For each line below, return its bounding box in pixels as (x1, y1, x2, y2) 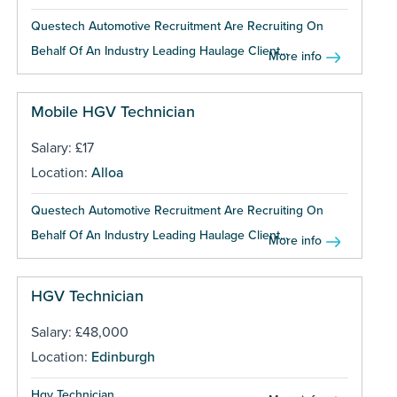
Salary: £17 (30, 138, 94, 157)
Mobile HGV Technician (30, 101, 195, 121)
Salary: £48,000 (30, 323, 128, 341)
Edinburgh (90, 347, 155, 366)
